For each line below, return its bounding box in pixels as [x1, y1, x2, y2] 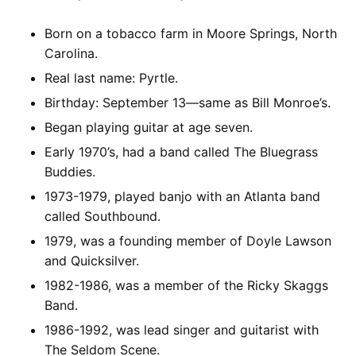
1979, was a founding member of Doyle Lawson [44, 233, 331, 250]
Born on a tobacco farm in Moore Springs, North [44, 25, 337, 42]
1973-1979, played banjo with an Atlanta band [44, 188, 320, 205]
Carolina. [44, 45, 98, 62]
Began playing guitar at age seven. [44, 119, 253, 136]
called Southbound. [44, 208, 161, 225]
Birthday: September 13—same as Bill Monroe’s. [44, 95, 331, 111]
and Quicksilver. [44, 253, 139, 269]
